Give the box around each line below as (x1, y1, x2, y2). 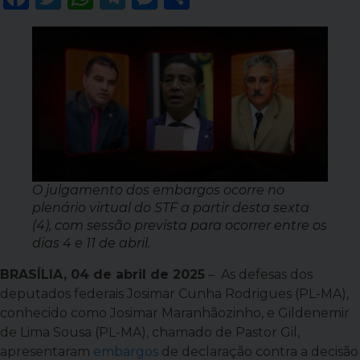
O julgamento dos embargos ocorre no (32, 182, 284, 198)
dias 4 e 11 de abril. (32, 235, 150, 251)
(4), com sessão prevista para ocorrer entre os (32, 217, 327, 233)
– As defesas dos (205, 266, 313, 282)
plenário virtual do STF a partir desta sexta (32, 199, 309, 215)
